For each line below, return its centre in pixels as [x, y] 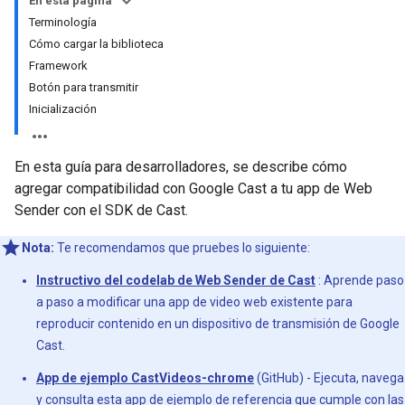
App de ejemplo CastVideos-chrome [145, 378]
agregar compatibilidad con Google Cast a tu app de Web [193, 188]
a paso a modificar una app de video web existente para [194, 302]
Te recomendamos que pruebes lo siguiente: [182, 248]
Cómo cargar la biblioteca [96, 44]
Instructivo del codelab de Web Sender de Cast [176, 280]
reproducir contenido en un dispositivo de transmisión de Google [218, 324]
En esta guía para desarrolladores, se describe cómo [181, 167]
